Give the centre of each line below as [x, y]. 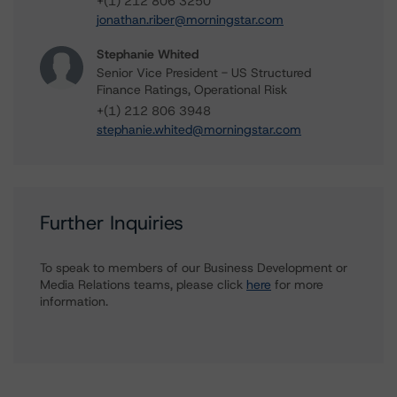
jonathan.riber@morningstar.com [190, 19]
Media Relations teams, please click [143, 284]
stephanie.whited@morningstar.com [199, 129]
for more [297, 284]
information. [74, 301]
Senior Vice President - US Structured [204, 73]
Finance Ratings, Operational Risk [192, 90]
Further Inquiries [112, 223]
